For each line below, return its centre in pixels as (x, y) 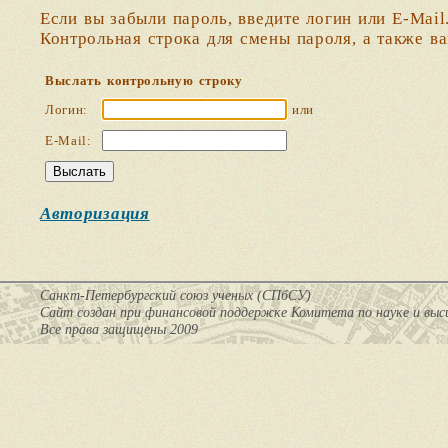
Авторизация (95, 213)
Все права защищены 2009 (119, 329)
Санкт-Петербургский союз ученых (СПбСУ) (175, 295)
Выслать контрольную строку (144, 80)
